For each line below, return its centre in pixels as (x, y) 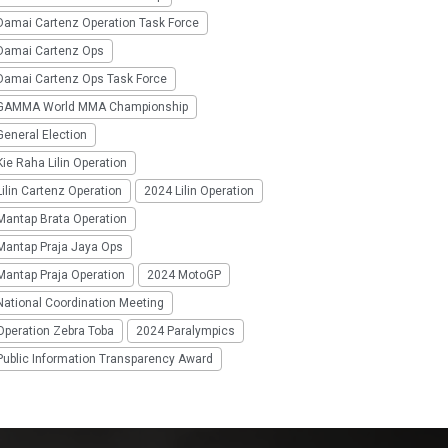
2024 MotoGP (184, 275)
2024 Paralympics (185, 331)
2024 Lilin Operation (199, 191)
